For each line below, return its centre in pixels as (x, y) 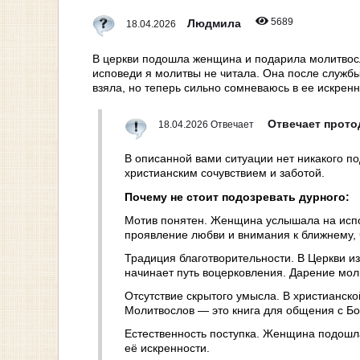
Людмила (216, 23)
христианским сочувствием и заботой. (225, 173)
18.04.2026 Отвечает (207, 125)
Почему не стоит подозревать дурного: (237, 196)
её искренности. (167, 348)
